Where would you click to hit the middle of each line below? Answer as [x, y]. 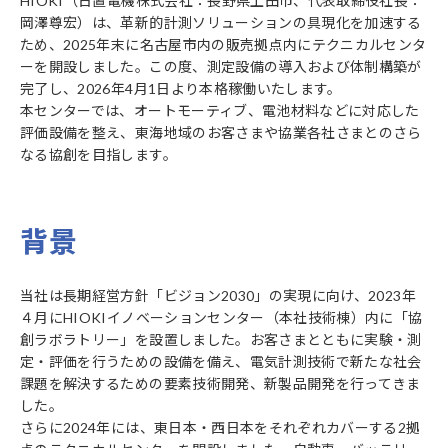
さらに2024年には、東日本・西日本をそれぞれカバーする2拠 [220, 427]
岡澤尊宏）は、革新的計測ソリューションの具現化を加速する [221, 22]
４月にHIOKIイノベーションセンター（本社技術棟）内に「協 [221, 317]
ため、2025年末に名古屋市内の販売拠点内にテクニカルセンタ [223, 44]
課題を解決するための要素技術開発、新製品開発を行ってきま [220, 383]
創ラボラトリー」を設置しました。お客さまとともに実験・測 [221, 339]
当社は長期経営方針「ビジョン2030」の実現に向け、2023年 [218, 295]
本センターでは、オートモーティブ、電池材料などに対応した [220, 110]
